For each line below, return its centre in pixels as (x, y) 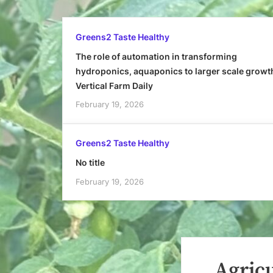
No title (90, 163)
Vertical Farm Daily (114, 85)
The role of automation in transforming (156, 56)
